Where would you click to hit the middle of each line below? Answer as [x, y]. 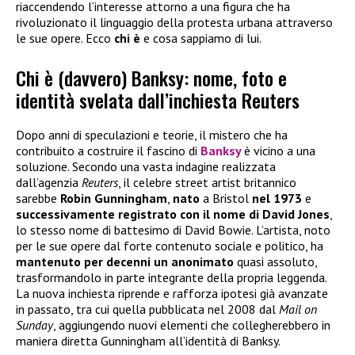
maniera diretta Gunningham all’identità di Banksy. [148, 341]
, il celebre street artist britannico [207, 183]
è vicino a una [280, 151]
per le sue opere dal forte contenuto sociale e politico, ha [170, 246]
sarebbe [38, 198]
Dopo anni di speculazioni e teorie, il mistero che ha [152, 135]
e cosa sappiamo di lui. [201, 38]
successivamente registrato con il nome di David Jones [173, 214]
